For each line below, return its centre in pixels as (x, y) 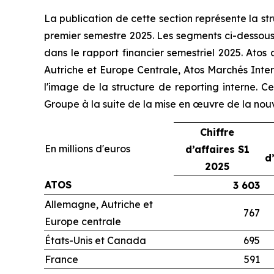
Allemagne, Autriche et (99, 205)
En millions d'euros (87, 149)
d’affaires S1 (217, 150)
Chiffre (217, 132)
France (61, 260)
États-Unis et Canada (95, 241)
